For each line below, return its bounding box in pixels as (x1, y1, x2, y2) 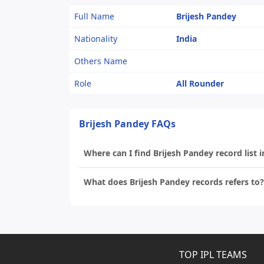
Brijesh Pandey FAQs (79, 117, 176, 130)
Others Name (74, 55, 127, 67)
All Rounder (176, 78, 224, 89)
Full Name (74, 11, 114, 22)
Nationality (74, 33, 117, 44)
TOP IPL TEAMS (179, 248, 247, 261)
